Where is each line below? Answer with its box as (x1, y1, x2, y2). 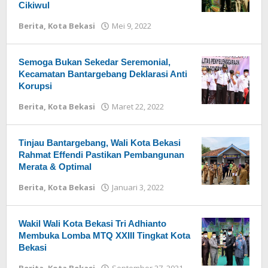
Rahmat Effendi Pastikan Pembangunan (19, 150, 184, 160)
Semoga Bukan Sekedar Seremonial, (19, 57, 170, 67)
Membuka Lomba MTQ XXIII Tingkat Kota (19, 230, 190, 240)
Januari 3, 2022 (112, 182, 164, 193)
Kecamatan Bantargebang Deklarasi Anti (19, 69, 187, 79)
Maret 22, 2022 (112, 101, 164, 112)
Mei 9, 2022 (112, 20, 151, 31)
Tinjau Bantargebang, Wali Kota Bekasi (19, 138, 181, 148)
